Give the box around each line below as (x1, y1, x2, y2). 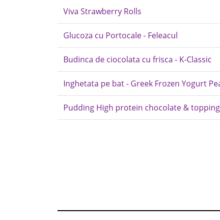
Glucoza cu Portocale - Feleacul (63, 30, 178, 41)
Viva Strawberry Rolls (63, 6, 141, 17)
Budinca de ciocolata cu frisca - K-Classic (63, 54, 212, 65)
